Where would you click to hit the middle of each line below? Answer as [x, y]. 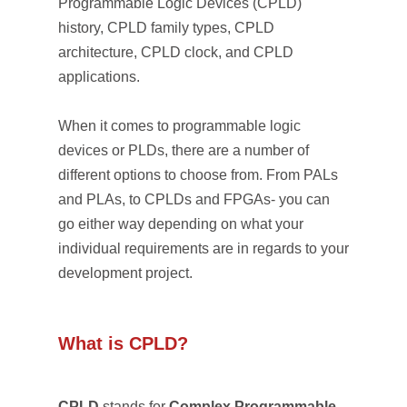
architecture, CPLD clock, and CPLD [176, 52]
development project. [125, 273]
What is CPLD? [123, 343]
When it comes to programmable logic [179, 126]
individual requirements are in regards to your [203, 248]
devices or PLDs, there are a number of [184, 150]
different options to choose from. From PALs [198, 175]
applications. [99, 77]
